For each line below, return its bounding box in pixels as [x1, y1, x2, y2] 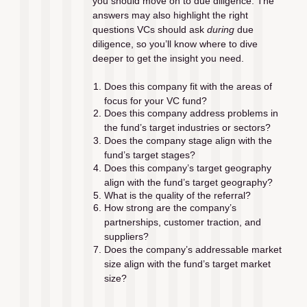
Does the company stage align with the [103, 135, 272, 147]
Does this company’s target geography [103, 162, 271, 173]
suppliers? [103, 231, 149, 243]
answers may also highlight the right [92, 10, 248, 21]
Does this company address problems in [103, 108, 278, 119]
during [206, 24, 234, 36]
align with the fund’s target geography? [103, 176, 273, 188]
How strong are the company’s [103, 202, 236, 214]
